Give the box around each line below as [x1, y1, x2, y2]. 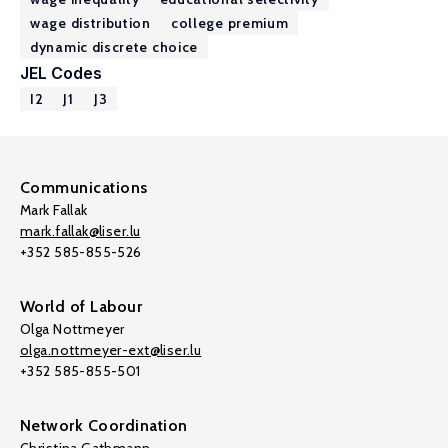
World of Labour [20, 297, 143, 316]
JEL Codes [20, 63, 102, 83]
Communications [20, 178, 148, 197]
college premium [170, 14, 289, 32]
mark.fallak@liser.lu [20, 222, 141, 240]
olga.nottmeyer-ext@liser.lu [20, 341, 202, 359]
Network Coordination [20, 416, 188, 435]
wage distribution [30, 14, 151, 32]
